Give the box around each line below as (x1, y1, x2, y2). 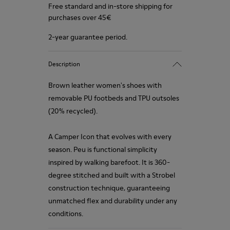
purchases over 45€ (48, 12, 111, 23)
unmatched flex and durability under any (48, 196, 177, 206)
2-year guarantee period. (48, 32, 127, 42)
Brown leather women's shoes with (48, 80, 162, 90)
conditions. (48, 208, 83, 219)
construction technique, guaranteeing (48, 183, 170, 193)
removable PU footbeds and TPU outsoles (48, 93, 179, 103)
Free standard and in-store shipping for (48, 1, 172, 11)
